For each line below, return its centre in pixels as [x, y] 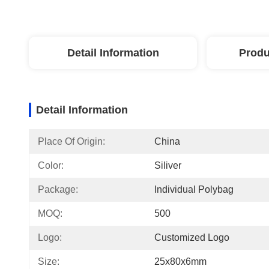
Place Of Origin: [71, 141]
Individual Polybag [194, 189]
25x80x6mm [180, 261]
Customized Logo [192, 237]
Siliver [168, 165]
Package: [58, 189]
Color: [51, 165]
